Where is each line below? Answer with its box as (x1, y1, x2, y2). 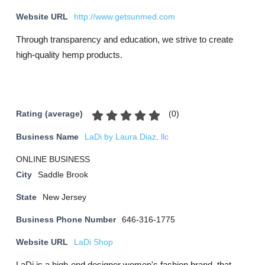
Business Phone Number (16, 215, 116, 224)
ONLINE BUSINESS (16, 155, 90, 164)
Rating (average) (16, 109, 83, 119)
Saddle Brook (38, 170, 88, 179)
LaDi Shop (74, 238, 113, 247)
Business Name (16, 132, 79, 141)
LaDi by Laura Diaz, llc (85, 132, 169, 141)
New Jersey (43, 193, 86, 202)
